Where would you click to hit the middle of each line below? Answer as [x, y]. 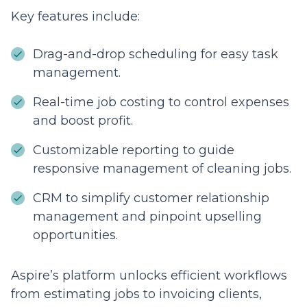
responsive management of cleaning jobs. [162, 168]
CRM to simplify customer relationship [151, 198]
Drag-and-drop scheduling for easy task [156, 54]
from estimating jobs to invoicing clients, [136, 294]
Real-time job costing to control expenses [161, 102]
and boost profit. [83, 120]
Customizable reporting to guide [134, 150]
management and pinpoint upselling [147, 216]
